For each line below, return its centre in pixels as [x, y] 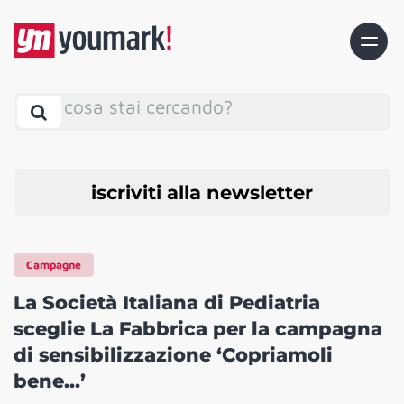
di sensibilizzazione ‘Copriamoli [173, 355]
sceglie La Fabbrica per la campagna [198, 329]
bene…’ [50, 381]
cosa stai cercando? [148, 106]
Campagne [54, 265]
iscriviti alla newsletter [202, 192]
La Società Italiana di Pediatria [167, 303]
